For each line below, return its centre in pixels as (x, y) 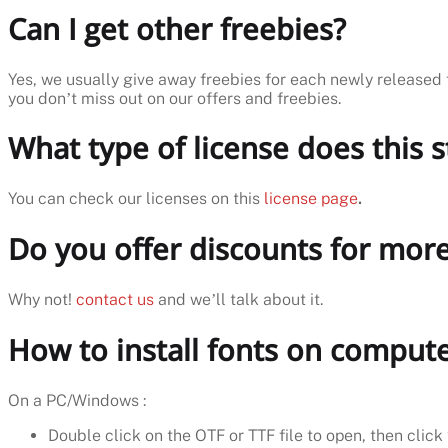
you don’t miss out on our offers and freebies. (174, 98)
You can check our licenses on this (136, 199)
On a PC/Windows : (77, 400)
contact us (115, 299)
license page (311, 199)
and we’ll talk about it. (238, 299)
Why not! (42, 299)
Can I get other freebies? (177, 28)
